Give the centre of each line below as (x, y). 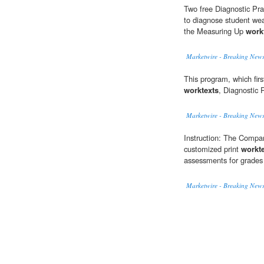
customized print (212, 149)
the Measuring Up (215, 31)
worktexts (201, 90)
